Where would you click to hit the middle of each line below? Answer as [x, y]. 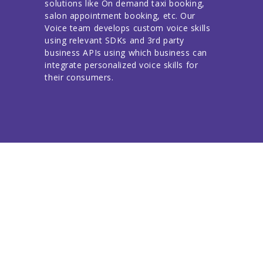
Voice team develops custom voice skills [128, 28]
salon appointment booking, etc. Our [120, 16]
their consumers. [79, 77]
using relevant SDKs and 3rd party [114, 41]
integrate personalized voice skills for [122, 65]
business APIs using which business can [126, 53]
